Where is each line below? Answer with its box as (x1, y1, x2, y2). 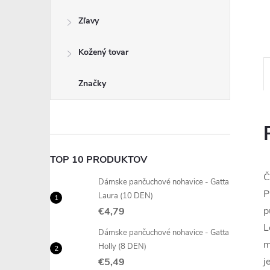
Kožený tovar (78, 46, 128, 58)
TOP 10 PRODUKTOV (50, 153, 147, 166)
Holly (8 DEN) (98, 241, 146, 252)
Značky (78, 78, 106, 89)
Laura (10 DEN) (98, 190, 153, 201)
